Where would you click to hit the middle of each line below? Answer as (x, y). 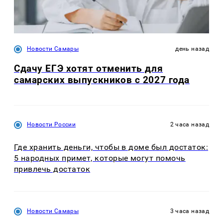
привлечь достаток (52, 169)
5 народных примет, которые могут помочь (100, 158)
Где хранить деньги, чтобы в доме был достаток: (111, 147)
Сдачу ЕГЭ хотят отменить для (89, 69)
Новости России (52, 125)
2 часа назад (189, 125)
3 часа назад (189, 211)
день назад (192, 49)
